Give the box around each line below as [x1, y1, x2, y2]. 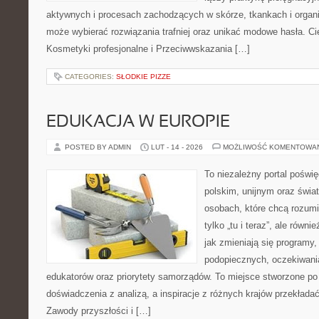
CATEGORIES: [65, 73, 116, 80]
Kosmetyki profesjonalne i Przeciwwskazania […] [46, 43, 250, 54]
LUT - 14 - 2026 [151, 143, 203, 151]
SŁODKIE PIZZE [116, 73, 171, 80]
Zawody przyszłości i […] [46, 305, 151, 316]
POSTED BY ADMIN [65, 143, 133, 151]
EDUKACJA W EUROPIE [46, 115, 230, 130]
